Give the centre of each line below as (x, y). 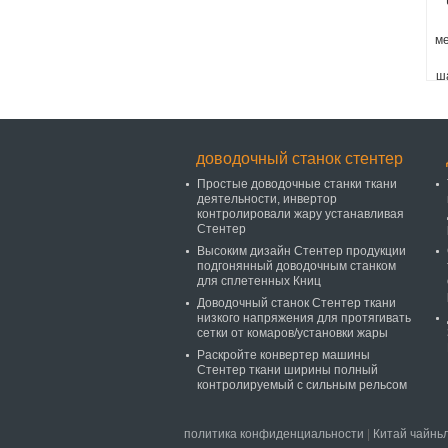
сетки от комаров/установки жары (292, 333)
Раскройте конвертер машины (283, 355)
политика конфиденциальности (273, 434)
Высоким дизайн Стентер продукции (301, 251)
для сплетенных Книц (259, 281)
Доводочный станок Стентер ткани (296, 303)
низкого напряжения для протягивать (304, 318)
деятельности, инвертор (267, 199)
